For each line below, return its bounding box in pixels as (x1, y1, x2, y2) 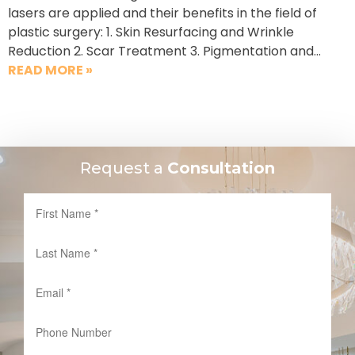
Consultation (167, 158, 275, 177)
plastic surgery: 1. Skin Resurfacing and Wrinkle (8, 22, 294, 41)
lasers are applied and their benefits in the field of (8, 3, 317, 22)
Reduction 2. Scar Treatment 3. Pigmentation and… (8, 41, 321, 60)
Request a (80, 158, 167, 177)
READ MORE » (8, 60, 93, 79)
